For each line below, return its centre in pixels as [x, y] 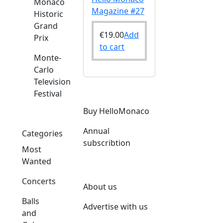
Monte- [48, 58]
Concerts [39, 181]
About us [100, 187]
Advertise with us [115, 207]
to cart [112, 47]
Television [52, 82]
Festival [48, 94]
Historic [49, 14]
